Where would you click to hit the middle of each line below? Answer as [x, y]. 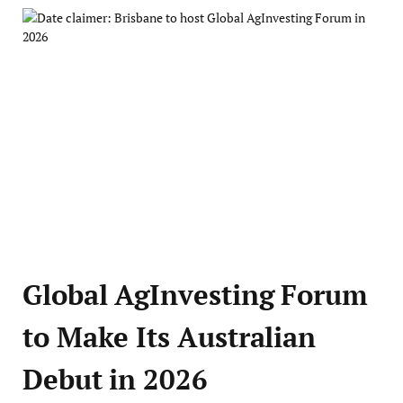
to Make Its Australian [170, 337]
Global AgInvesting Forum [195, 295]
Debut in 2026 [115, 379]
